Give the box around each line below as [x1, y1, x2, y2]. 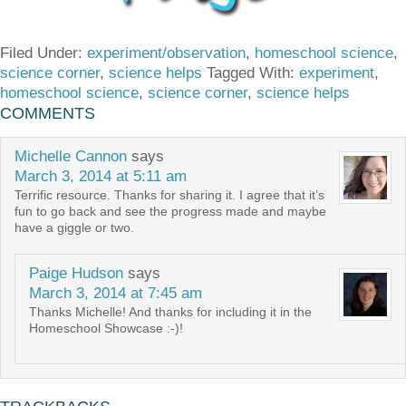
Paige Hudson [29, 265, 123, 282]
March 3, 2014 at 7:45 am [29, 285, 202, 302]
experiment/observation [87, 44, 246, 62]
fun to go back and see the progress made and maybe [14, 204, 326, 218]
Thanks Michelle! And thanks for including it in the [29, 304, 312, 319]
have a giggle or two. [14, 220, 134, 235]
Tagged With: [207, 64, 299, 82]
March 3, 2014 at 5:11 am [14, 168, 187, 185]
